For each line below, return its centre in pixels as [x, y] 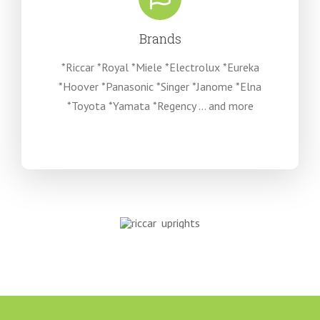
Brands [160, 38]
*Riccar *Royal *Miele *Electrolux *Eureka [160, 67]
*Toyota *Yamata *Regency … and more [160, 105]
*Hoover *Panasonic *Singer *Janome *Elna [160, 86]
